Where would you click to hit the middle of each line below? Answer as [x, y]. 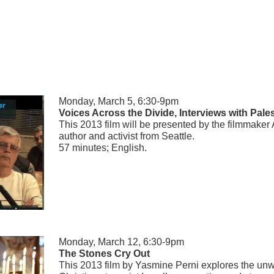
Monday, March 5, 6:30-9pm [119, 102]
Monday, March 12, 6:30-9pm [121, 242]
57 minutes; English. [103, 148]
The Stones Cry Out [104, 254]
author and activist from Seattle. [127, 136]
